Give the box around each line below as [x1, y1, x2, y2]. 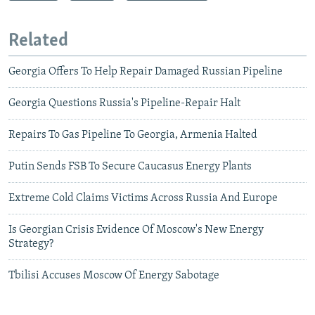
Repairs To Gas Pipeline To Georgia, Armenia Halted [8, 129, 257, 141]
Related [8, 31, 68, 51]
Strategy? [8, 238, 53, 250]
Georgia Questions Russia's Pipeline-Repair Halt [8, 98, 240, 109]
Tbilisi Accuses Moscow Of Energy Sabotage [8, 270, 219, 281]
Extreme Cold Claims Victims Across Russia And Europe [8, 193, 278, 204]
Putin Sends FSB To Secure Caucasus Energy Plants [8, 161, 252, 172]
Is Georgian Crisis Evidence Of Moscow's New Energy [8, 224, 264, 236]
